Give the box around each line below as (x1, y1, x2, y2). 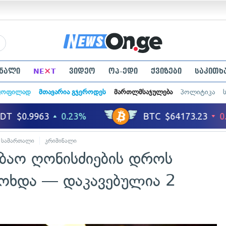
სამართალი (1, 137, 34, 144)
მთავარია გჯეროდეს (38, 88, 106, 96)
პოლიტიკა (180, 88, 215, 96)
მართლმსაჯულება (114, 88, 173, 96)
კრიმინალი (45, 137, 77, 144)
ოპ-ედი (108, 67, 138, 75)
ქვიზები (150, 67, 182, 75)
